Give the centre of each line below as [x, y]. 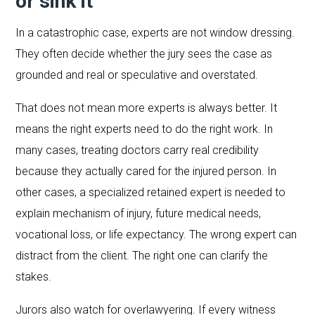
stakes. [34, 276]
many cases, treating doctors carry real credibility [137, 150]
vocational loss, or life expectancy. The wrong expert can [156, 234]
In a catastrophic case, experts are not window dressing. [155, 32]
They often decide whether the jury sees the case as [144, 53]
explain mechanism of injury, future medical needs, [139, 213]
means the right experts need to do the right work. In [144, 129]
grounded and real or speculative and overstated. [137, 75]
